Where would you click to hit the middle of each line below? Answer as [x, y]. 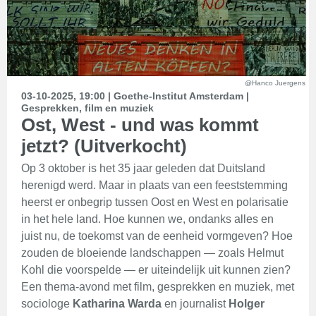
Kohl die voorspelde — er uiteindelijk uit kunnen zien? [156, 270]
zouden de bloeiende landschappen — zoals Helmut [152, 253]
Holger [247, 304]
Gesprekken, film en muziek [87, 108]
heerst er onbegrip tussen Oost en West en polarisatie [155, 202]
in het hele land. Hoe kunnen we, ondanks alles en [147, 219]
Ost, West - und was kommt [140, 125]
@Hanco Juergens [275, 83]
